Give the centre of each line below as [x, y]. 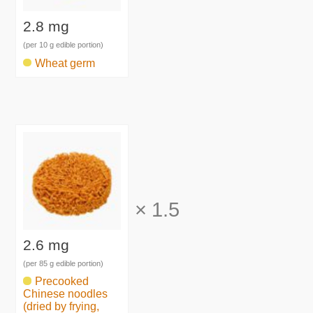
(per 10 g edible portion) [64, 45]
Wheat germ [65, 63]
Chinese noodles [66, 294]
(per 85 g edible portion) [64, 263]
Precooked [62, 282]
